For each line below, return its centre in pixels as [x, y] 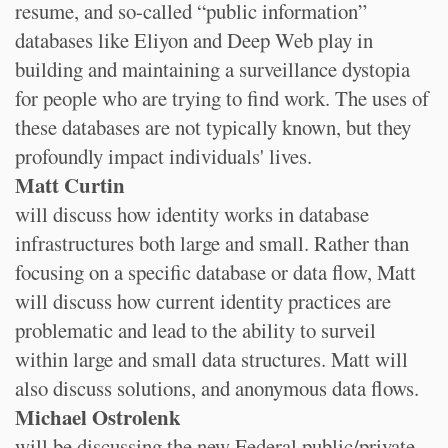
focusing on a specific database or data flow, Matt [215, 272]
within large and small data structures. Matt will [211, 359]
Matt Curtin [70, 185]
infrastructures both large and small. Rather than [212, 243]
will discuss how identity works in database [192, 214]
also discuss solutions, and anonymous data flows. [217, 388]
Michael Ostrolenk [98, 417]
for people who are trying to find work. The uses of [222, 98]
